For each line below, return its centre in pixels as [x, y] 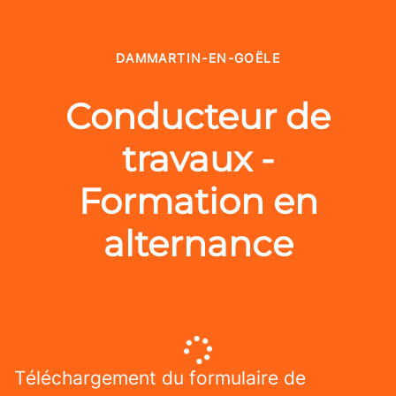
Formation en [198, 201]
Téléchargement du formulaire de [160, 378]
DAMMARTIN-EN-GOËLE [198, 58]
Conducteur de [198, 116]
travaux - [198, 159]
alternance [198, 244]
